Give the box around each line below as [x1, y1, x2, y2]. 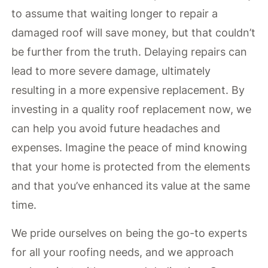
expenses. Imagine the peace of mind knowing [11, 141, 248, 154]
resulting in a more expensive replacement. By [11, 84, 245, 97]
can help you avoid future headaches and [11, 122, 221, 135]
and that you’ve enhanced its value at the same [11, 179, 251, 193]
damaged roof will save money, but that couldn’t [11, 26, 256, 39]
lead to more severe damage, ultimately [11, 65, 211, 78]
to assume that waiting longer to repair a [11, 7, 218, 20]
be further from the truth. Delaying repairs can [11, 45, 248, 59]
